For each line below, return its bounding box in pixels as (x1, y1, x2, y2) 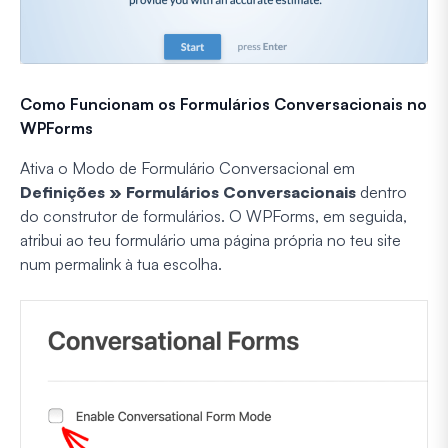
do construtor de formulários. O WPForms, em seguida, (20, 206, 407, 227)
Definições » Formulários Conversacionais (20, 182, 356, 203)
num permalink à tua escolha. (20, 254, 222, 275)
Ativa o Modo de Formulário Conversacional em (20, 158, 355, 179)
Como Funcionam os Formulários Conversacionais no (20, 94, 427, 115)
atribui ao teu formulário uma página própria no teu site (20, 230, 401, 251)
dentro (356, 182, 407, 203)
